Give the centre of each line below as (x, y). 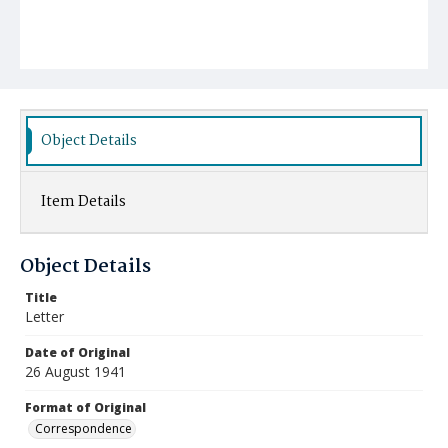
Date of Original (77, 352)
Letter (44, 316)
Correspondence (83, 428)
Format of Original (85, 407)
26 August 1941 (75, 371)
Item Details (83, 202)
